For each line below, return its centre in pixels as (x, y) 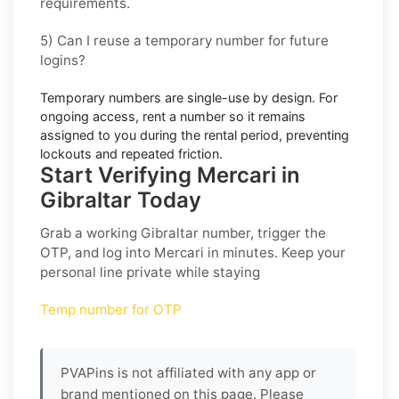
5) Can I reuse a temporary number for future (184, 40)
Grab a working (90, 232)
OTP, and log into (97, 252)
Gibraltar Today (121, 199)
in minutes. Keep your (275, 252)
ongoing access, (91, 116)
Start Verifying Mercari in (170, 175)
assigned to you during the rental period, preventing (195, 134)
